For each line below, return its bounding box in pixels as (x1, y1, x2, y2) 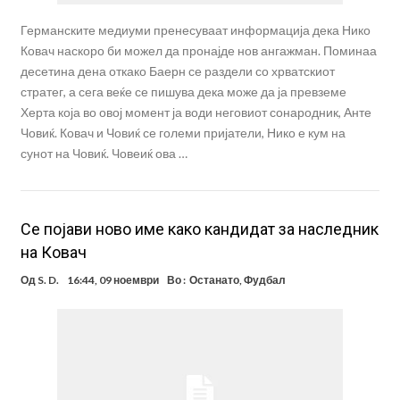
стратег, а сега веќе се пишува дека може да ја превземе (20, 84, 346, 100)
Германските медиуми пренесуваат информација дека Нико (20, 22, 371, 38)
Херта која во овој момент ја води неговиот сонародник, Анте (20, 104, 371, 121)
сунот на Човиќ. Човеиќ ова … (20, 146, 187, 162)
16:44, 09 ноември (66, 273, 159, 287)
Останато (188, 273, 239, 287)
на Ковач (20, 243, 87, 262)
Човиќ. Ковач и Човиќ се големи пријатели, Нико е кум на (20, 125, 346, 141)
